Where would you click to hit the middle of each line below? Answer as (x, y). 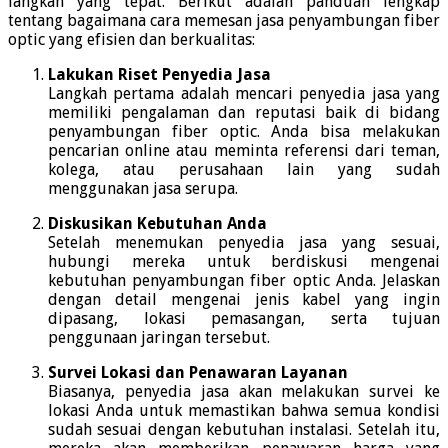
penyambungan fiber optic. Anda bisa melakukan (244, 131)
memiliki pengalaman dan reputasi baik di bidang (244, 112)
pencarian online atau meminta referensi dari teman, (244, 150)
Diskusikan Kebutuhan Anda (157, 223)
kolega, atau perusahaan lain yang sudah (244, 169)
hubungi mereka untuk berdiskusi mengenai (244, 261)
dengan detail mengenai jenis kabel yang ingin (244, 299)
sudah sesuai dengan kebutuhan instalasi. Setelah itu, (244, 429)
